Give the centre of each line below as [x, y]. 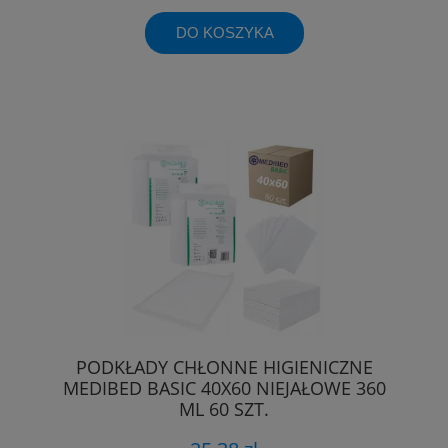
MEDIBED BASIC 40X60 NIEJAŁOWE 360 [224, 388]
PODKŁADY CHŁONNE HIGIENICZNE [224, 367]
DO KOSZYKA [224, 32]
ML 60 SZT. [224, 409]
